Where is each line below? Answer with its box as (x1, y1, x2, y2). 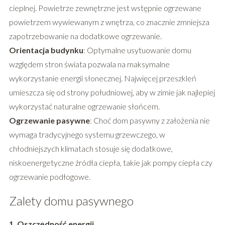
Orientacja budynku (9, 45, 83, 55)
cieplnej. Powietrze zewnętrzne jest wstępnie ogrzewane (9, 3, 201, 13)
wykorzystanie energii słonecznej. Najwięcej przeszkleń (9, 73, 196, 83)
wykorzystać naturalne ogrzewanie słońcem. (9, 101, 160, 111)
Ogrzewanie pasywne (9, 116, 90, 126)
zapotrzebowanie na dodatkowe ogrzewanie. (9, 31, 162, 41)
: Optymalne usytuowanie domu (83, 45, 191, 55)
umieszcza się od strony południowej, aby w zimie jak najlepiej (9, 87, 215, 97)
